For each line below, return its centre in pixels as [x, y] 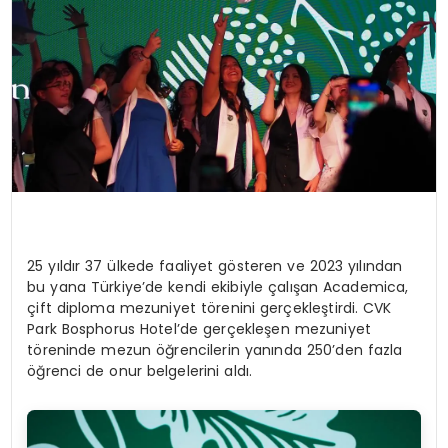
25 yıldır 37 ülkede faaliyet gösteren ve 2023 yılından [215, 265]
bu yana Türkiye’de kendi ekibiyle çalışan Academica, [218, 286]
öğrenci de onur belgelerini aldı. [140, 370]
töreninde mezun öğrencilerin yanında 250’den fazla [215, 349]
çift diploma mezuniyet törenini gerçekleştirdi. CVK [209, 307]
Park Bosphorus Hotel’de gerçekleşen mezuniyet [199, 328]
